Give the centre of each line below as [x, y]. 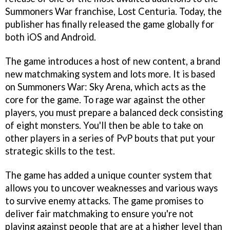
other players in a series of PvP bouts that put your [110, 138]
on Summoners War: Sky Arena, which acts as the [106, 87]
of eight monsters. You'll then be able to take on [104, 125]
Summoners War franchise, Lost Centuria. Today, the [113, 11]
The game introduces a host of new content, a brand [113, 61]
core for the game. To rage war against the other [105, 99]
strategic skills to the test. [61, 151]
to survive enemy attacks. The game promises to [104, 200]
